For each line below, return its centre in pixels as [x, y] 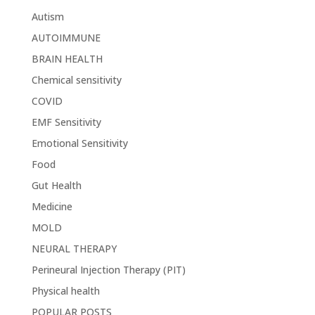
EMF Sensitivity [66, 122]
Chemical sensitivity [76, 80]
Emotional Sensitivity [79, 143]
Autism [47, 17]
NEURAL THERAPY [74, 249]
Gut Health [56, 186]
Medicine [52, 207]
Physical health [65, 291]
